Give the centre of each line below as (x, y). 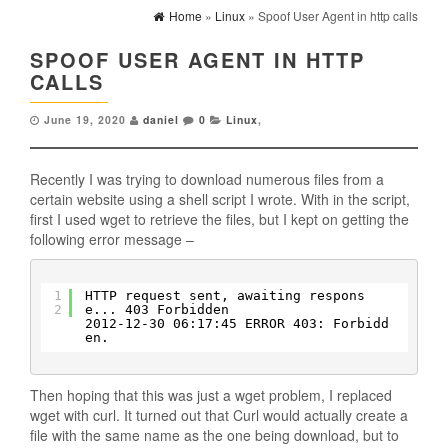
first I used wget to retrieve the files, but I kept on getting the (219, 219)
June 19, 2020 (85, 119)
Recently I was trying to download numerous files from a (207, 179)
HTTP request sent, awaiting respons (224, 295)
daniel (161, 119)
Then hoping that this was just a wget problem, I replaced (211, 395)
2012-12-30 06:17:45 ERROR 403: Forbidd (236, 323)
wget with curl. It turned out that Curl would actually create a (219, 415)
